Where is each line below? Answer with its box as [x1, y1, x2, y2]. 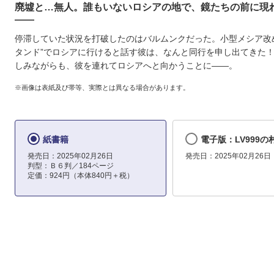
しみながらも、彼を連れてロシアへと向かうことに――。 [15, 61, 237, 71]
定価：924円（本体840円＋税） [28, 171, 134, 180]
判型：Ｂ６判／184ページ [28, 161, 114, 171]
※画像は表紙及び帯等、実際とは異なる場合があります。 [15, 83, 190, 91]
